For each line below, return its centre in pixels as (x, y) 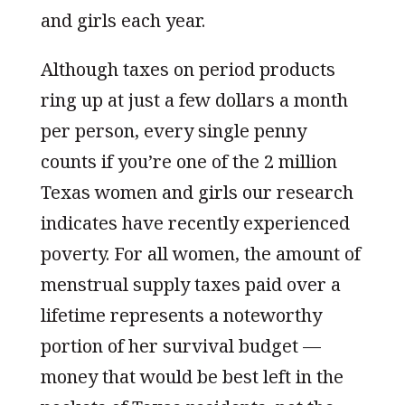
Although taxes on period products (188, 69)
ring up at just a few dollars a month (194, 99)
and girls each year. (122, 20)
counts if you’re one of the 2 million (188, 161)
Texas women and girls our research (197, 192)
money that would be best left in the (192, 376)
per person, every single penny (173, 130)
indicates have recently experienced (195, 222)
